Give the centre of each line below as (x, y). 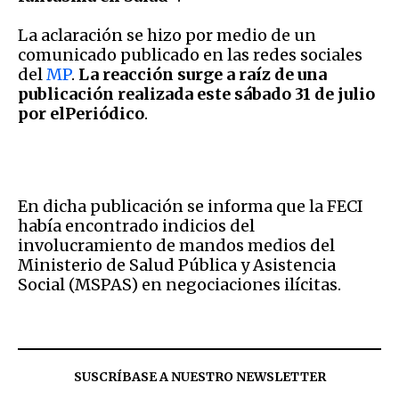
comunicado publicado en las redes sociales (190, 54)
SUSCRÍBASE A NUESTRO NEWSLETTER (199, 376)
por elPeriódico (81, 113)
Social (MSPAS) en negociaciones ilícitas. (179, 284)
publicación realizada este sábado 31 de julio (196, 94)
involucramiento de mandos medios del (176, 245)
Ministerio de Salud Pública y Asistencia (177, 265)
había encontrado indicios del (136, 225)
